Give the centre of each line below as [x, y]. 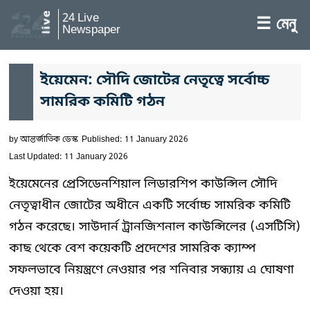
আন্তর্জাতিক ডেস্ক [49, 140]
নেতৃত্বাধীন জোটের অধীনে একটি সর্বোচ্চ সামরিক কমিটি [150, 206]
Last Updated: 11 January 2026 [69, 157]
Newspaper [91, 30]
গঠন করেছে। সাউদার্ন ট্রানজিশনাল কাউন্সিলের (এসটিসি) [155, 227]
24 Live [81, 18]
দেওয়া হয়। [36, 291]
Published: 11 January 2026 [135, 140]
